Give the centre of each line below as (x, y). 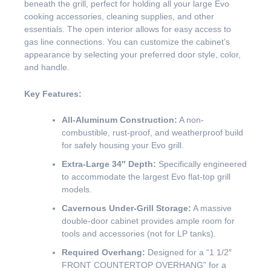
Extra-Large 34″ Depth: (109, 164)
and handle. (47, 67)
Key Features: (53, 93)
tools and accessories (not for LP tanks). (139, 233)
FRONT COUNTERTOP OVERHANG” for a (144, 265)
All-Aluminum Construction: (119, 120)
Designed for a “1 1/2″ (188, 252)
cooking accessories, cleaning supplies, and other (119, 17)
